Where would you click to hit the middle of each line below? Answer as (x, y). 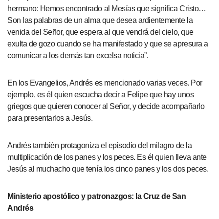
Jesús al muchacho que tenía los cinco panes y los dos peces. (108, 169)
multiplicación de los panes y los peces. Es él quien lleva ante (107, 157)
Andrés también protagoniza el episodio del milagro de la (100, 145)
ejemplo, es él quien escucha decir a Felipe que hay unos (101, 95)
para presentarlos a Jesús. (50, 118)
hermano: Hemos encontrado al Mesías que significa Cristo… (107, 9)
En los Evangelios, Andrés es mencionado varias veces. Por (105, 83)
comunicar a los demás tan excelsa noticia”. (78, 55)
